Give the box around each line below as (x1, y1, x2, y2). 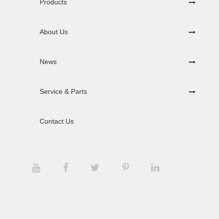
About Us (40, 27, 68, 36)
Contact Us (40, 117, 74, 125)
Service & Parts (40, 87, 87, 95)
